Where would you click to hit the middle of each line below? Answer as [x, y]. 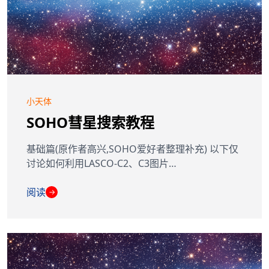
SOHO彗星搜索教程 [90, 122]
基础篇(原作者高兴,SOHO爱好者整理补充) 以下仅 [132, 149]
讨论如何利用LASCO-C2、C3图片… [101, 163]
